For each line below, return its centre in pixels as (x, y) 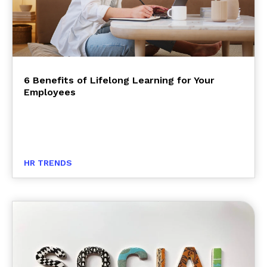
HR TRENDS (48, 162)
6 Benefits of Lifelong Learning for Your (119, 80)
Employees (50, 92)
